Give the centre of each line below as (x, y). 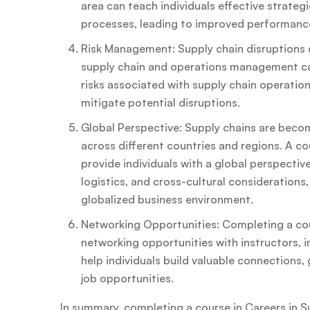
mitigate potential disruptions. (161, 102)
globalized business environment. (167, 199)
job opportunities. (127, 278)
